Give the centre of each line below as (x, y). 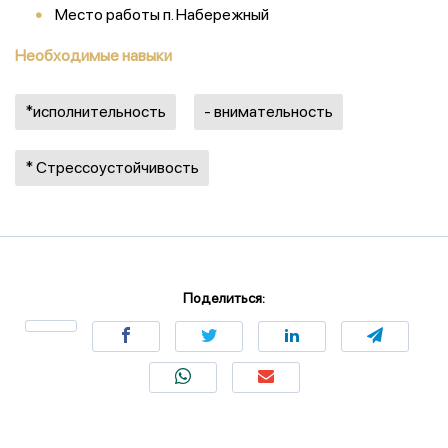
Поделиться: (224, 298)
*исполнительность (95, 111)
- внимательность (268, 111)
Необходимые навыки (93, 55)
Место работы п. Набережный (162, 14)
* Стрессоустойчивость (112, 167)
